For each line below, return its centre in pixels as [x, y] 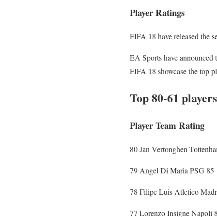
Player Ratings [157, 13]
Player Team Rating [167, 125]
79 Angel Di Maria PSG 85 [172, 170]
